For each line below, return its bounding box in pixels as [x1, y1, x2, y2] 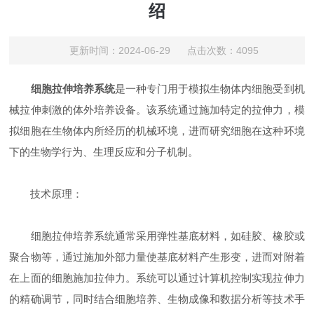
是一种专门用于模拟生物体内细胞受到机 [114, 83, 305, 95]
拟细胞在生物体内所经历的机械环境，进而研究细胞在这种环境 [9, 125, 305, 137]
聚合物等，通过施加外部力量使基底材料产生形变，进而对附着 [9, 251, 305, 263]
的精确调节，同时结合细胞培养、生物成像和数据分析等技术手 [9, 293, 305, 305]
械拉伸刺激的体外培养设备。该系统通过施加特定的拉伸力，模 [9, 104, 305, 116]
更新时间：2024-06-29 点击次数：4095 [69, 45, 259, 56]
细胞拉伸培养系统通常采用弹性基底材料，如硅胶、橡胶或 [9, 230, 305, 242]
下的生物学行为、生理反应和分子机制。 [9, 146, 199, 158]
